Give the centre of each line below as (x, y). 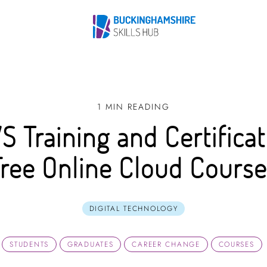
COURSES (236, 244)
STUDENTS (30, 244)
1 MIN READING (133, 107)
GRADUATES (91, 244)
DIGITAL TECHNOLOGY (133, 208)
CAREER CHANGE (166, 244)
